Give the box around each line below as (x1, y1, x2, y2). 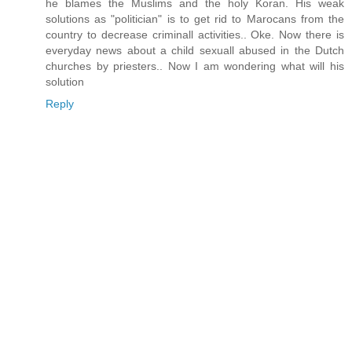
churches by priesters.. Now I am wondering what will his (46, 59, 344, 72)
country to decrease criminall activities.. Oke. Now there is (46, 27, 344, 41)
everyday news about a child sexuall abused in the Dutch (46, 43, 344, 57)
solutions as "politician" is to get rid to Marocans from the (46, 12, 344, 25)
